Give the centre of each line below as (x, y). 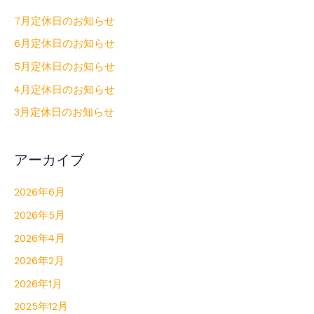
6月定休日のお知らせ (64, 44)
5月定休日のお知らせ (64, 67)
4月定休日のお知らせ (64, 89)
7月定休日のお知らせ (64, 21)
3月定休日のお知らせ (64, 112)
